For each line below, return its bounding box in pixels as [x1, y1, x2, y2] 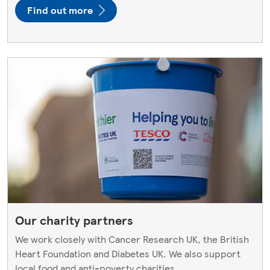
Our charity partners [15, 212, 133, 229]
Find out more [27, 3, 93, 17]
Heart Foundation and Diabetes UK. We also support [15, 246, 240, 261]
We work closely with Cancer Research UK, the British [15, 232, 249, 246]
